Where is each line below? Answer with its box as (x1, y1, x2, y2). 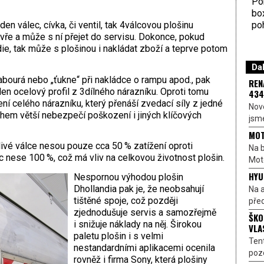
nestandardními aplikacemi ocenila (73, 242, 215, 254)
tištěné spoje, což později (73, 195, 178, 207)
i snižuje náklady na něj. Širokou (73, 219, 202, 230)
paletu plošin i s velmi (73, 230, 163, 242)
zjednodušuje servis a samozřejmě (73, 207, 216, 219)
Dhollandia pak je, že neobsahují (73, 183, 204, 195)
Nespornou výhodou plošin (73, 171, 183, 183)
